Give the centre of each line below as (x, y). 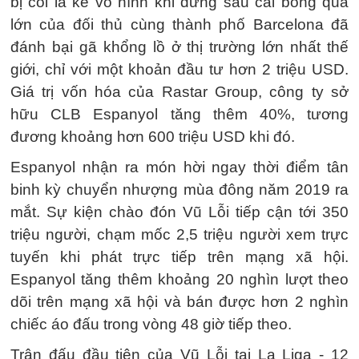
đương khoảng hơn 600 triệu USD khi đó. (153, 137)
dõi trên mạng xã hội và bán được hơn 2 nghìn (179, 302)
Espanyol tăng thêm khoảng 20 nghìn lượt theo (179, 279)
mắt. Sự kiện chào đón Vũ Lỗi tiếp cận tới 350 (179, 212)
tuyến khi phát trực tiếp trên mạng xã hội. (179, 257)
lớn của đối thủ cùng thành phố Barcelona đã (179, 24)
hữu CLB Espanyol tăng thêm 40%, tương (179, 114)
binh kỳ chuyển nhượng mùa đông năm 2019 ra (179, 190)
